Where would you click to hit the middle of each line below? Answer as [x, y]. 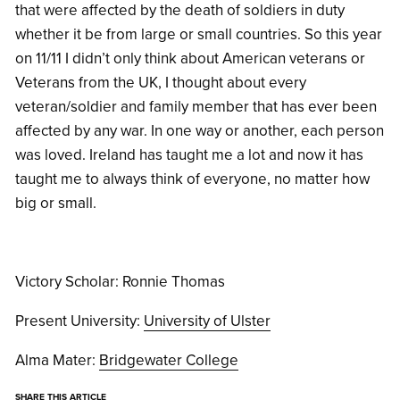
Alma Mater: [57, 361]
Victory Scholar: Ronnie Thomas [120, 282]
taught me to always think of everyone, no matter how [192, 179]
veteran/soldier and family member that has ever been [196, 107]
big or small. [56, 204]
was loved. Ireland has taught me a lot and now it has [189, 155]
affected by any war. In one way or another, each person [200, 131]
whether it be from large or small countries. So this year [199, 35]
